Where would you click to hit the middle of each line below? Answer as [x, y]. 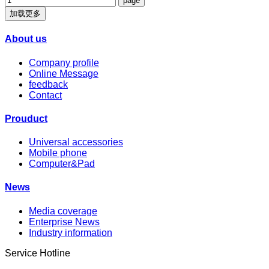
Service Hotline [38, 253]
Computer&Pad [62, 164]
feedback [48, 84]
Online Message [64, 73]
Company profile [64, 62]
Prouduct [26, 118]
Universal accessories [76, 142]
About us [26, 39]
